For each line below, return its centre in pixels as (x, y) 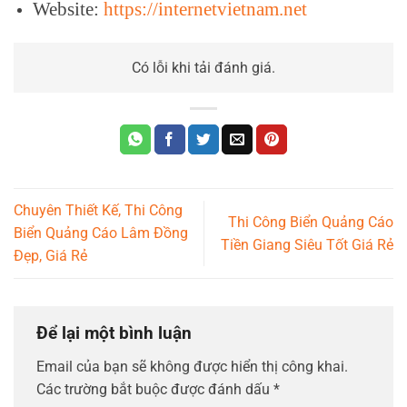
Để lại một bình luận (116, 333)
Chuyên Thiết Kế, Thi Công (98, 211)
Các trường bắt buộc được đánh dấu (155, 390)
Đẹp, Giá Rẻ (50, 256)
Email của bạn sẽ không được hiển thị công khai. (192, 367)
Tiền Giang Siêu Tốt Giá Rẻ (307, 244)
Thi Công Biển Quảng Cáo (311, 222)
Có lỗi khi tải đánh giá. (203, 68)
